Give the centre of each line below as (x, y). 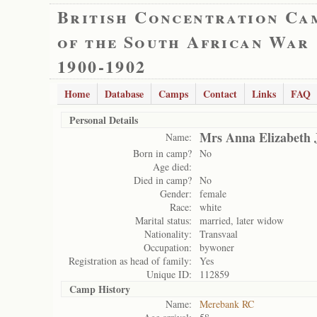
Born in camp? (162, 153)
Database (124, 94)
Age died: (172, 167)
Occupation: (168, 247)
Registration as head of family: (130, 261)
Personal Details (104, 120)
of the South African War (184, 41)
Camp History (100, 289)
